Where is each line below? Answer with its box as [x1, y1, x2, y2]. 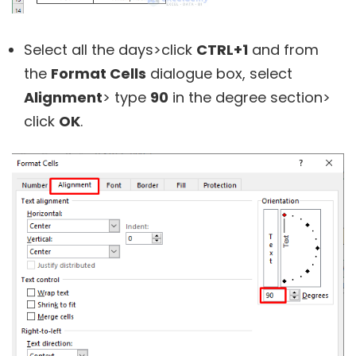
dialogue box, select [146, 64, 292, 84]
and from [248, 40, 319, 60]
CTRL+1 [196, 40, 248, 60]
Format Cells [51, 64, 146, 84]
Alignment [24, 87, 103, 108]
